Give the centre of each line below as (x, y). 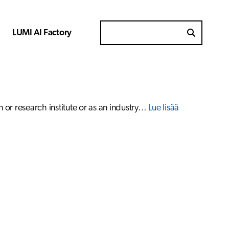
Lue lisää (164, 108)
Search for (120, 39)
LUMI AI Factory (42, 33)
